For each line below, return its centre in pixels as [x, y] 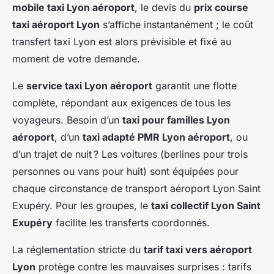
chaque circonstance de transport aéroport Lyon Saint [136, 189]
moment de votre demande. [76, 59]
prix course [221, 8]
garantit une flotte [194, 86]
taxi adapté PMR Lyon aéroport [156, 137]
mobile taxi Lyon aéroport [73, 8]
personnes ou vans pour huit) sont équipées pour [125, 172]
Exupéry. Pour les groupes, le [82, 206]
